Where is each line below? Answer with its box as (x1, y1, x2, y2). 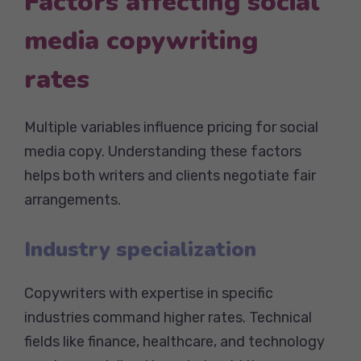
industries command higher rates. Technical (24, 308, 312, 326)
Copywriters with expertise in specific (24, 284, 273, 302)
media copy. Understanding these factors (24, 142, 301, 160)
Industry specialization (24, 234, 256, 263)
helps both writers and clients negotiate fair (24, 166, 316, 185)
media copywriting (24, 23, 258, 58)
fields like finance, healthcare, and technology (24, 332, 325, 351)
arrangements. (24, 190, 121, 209)
